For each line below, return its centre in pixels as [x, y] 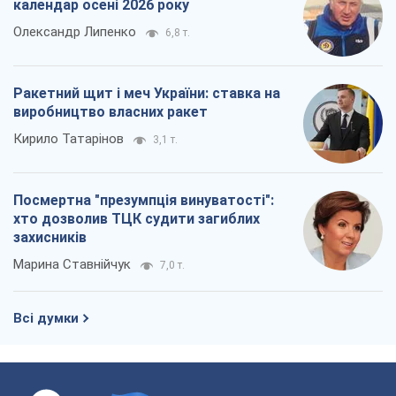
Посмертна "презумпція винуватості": [144, 201]
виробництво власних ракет [110, 112]
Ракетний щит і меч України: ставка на [147, 94]
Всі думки [46, 319]
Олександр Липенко [75, 32]
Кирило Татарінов [69, 139]
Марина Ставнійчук [72, 265]
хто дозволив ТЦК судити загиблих [137, 219]
